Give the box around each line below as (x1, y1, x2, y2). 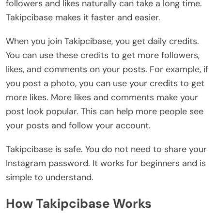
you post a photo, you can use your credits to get (6, 77, 204, 90)
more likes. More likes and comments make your (6, 92, 198, 104)
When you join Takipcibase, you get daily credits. (6, 35, 199, 47)
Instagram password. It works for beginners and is (6, 157, 206, 170)
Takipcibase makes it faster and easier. (6, 12, 160, 24)
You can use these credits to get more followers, (6, 49, 200, 62)
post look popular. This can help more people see (6, 106, 203, 118)
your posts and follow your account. (6, 120, 151, 132)
